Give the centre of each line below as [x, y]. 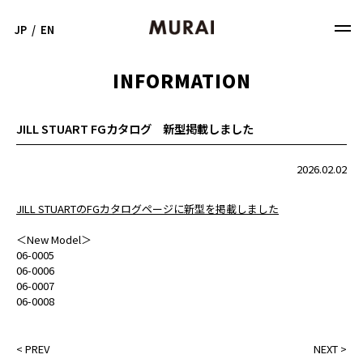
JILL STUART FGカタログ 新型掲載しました [135, 128]
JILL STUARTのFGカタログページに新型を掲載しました [147, 209]
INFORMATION [181, 80]
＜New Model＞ [54, 239]
